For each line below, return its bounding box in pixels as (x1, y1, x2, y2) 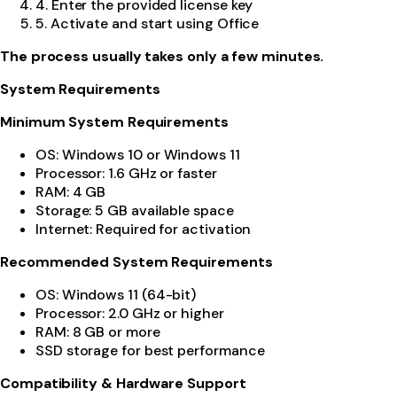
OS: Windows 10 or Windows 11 (35, 144, 240, 164)
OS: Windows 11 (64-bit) (35, 284, 197, 304)
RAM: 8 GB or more (35, 322, 160, 341)
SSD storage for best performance (35, 340, 265, 360)
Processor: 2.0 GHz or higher (35, 303, 224, 323)
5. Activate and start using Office (35, 13, 260, 33)
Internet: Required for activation (35, 219, 252, 238)
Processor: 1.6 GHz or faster (35, 163, 217, 183)
